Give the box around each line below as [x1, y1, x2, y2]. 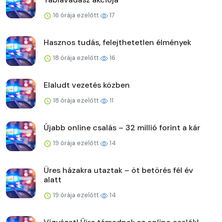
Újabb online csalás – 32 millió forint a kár [44, 122, 200, 133]
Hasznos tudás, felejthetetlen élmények [44, 37, 191, 48]
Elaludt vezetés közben [44, 79, 130, 90]
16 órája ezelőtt [52, 10, 100, 19]
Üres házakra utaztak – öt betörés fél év [44, 165, 193, 175]
